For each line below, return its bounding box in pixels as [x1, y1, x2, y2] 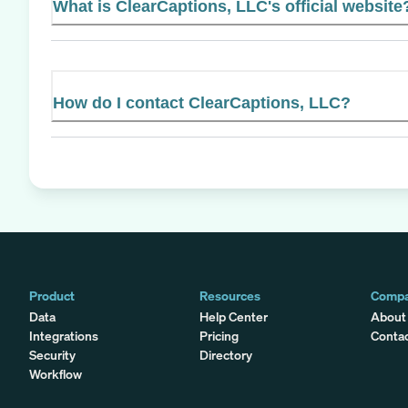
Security [29, 345, 76, 363]
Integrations [29, 326, 98, 344]
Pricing [199, 326, 240, 344]
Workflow [29, 364, 82, 382]
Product [29, 286, 75, 304]
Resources [199, 286, 261, 304]
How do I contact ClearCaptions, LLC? [53, 93, 351, 112]
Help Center [199, 307, 269, 325]
